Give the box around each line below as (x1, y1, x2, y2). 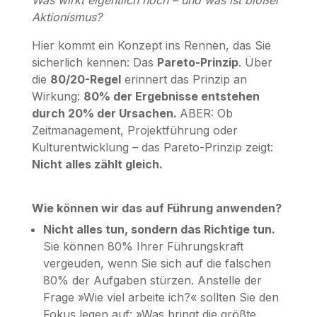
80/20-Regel (50, 71, 121, 86)
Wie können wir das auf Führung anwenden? (31, 200, 282, 215)
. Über (238, 54, 272, 69)
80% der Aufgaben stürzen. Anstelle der (42, 272, 262, 287)
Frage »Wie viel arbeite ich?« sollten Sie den (42, 289, 279, 304)
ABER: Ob (179, 105, 233, 120)
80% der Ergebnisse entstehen (83, 88, 260, 103)
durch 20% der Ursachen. (31, 105, 180, 120)
